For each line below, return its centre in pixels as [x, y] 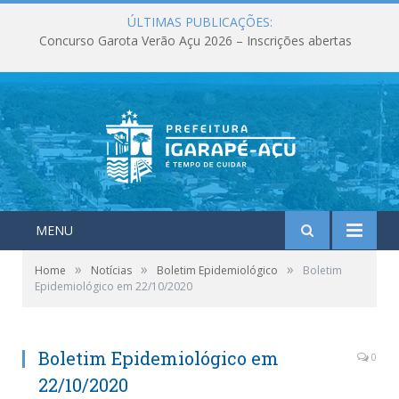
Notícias [111, 270]
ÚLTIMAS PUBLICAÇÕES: [199, 22]
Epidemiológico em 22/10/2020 [114, 286]
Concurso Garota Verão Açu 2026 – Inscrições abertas [195, 41]
